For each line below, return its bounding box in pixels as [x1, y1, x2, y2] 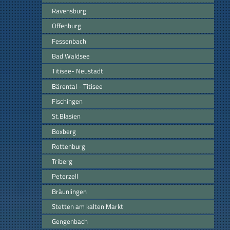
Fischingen [52, 95, 83, 106]
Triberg [52, 156, 72, 167]
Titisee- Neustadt [52, 66, 103, 76]
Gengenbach [52, 216, 88, 227]
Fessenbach [52, 35, 86, 46]
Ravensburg [52, 5, 86, 16]
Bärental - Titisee [52, 81, 103, 91]
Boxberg [52, 126, 76, 137]
